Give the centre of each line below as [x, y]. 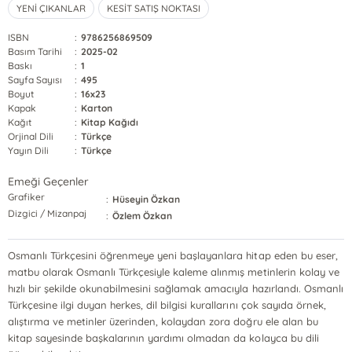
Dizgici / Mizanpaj [48, 213]
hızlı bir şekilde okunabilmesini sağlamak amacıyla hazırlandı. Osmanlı [176, 288]
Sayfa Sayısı [35, 80]
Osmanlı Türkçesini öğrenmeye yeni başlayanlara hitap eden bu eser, [173, 255]
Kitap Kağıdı [110, 122]
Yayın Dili [29, 150]
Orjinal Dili [31, 136]
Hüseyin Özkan [147, 199]
